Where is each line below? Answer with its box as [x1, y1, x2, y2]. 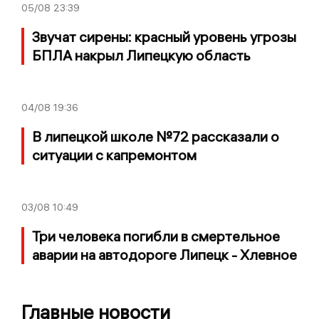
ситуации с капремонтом [32, 146, 197, 164]
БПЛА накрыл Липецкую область [32, 46, 251, 65]
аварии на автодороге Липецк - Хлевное [32, 246, 297, 264]
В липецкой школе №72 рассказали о [32, 127, 279, 146]
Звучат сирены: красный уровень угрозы [32, 28, 296, 46]
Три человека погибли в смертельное [32, 227, 280, 246]
